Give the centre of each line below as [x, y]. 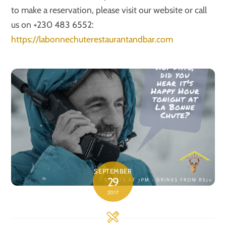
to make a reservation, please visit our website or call [109, 10]
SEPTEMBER [113, 171]
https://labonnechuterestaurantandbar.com [92, 39]
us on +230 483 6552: [53, 25]
